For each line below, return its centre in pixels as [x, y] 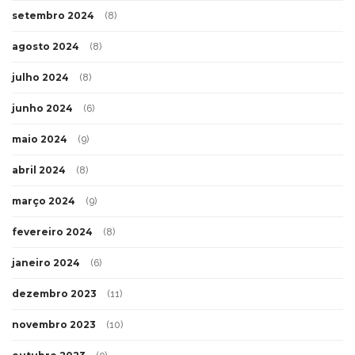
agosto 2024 [46, 46]
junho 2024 [42, 108]
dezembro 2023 [54, 293]
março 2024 [44, 200]
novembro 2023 [54, 324]
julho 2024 [40, 77]
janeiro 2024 [46, 262]
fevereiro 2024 [52, 231]
